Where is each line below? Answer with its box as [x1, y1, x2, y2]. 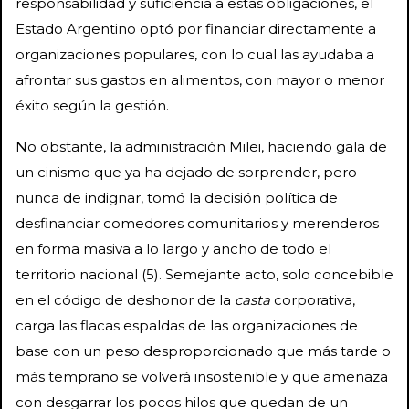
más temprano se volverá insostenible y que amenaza [16, 367, 388, 385]
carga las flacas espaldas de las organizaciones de [16, 316, 358, 334]
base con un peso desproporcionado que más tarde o [16, 341, 391, 360]
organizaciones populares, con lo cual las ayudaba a [16, 45, 374, 63]
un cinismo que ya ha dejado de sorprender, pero [16, 163, 357, 181]
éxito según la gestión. [16, 96, 169, 114]
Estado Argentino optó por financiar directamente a [16, 19, 376, 37]
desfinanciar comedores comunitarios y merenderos [16, 214, 379, 232]
